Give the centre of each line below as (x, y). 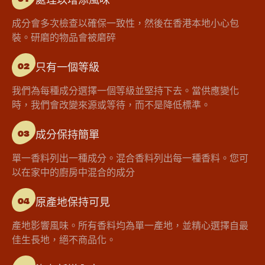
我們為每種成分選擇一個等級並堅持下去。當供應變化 (125, 91)
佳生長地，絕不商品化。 (64, 240)
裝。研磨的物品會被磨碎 (64, 37)
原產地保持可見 (73, 201)
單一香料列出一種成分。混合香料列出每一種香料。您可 (130, 158)
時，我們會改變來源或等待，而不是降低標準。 (111, 105)
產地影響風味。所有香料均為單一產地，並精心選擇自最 (130, 225)
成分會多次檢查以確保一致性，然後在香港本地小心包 (125, 23)
